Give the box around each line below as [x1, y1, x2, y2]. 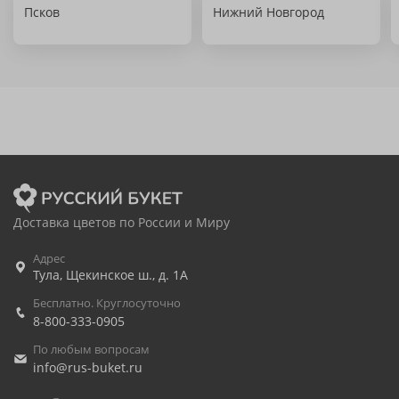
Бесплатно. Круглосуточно [33, 295, 181, 311]
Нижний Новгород [213, 4, 324, 20]
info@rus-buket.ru [33, 359, 142, 376]
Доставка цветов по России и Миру [13, 214, 230, 231]
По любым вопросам [33, 341, 150, 357]
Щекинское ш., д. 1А [66, 266, 188, 283]
